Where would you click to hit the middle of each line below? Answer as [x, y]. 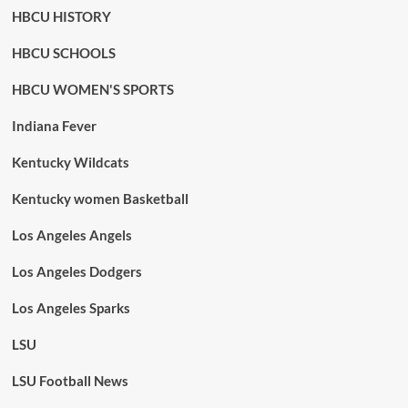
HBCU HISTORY [61, 16]
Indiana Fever [54, 126]
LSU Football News [70, 381]
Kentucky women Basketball [100, 199]
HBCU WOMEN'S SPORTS [92, 89]
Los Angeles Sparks [71, 308]
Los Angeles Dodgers [76, 271]
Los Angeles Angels [71, 235]
